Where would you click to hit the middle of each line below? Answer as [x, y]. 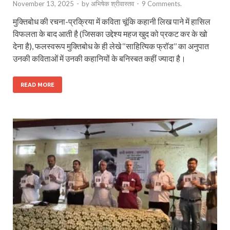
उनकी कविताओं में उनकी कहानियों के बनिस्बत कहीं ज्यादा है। [99, 58]
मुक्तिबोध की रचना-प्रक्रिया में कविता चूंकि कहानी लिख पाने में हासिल [112, 21]
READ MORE [37, 84]
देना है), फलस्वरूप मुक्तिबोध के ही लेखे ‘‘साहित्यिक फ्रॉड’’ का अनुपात [111, 46]
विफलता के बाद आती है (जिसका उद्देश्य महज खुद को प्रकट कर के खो [110, 33]
